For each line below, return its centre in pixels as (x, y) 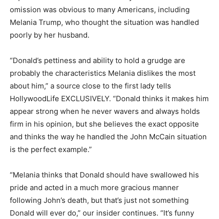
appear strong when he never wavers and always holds (105, 111)
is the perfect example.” (51, 149)
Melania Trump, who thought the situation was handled (104, 22)
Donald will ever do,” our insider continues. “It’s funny (102, 213)
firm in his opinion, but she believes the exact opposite (104, 124)
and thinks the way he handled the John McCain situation (108, 136)
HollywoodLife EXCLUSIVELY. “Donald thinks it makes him (109, 98)
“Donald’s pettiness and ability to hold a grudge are (98, 60)
